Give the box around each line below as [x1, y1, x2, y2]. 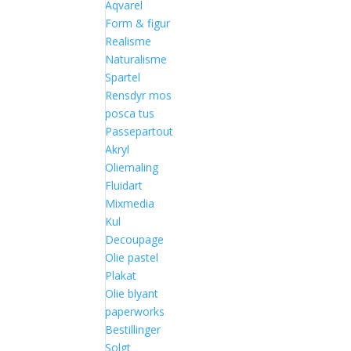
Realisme [105, 34, 152, 49]
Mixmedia [105, 196, 155, 211]
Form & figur [105, 16, 171, 31]
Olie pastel [105, 250, 159, 265]
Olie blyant [105, 286, 159, 301]
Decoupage [105, 232, 165, 247]
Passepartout [105, 124, 174, 139]
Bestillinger [105, 322, 161, 337]
